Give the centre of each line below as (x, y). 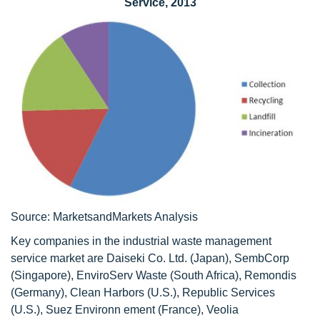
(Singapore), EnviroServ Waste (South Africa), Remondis (154, 275)
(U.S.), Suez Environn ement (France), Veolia (125, 309)
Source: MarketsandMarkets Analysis (104, 216)
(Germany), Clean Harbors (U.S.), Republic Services (143, 292)
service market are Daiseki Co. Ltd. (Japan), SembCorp (150, 258)
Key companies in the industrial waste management (141, 241)
